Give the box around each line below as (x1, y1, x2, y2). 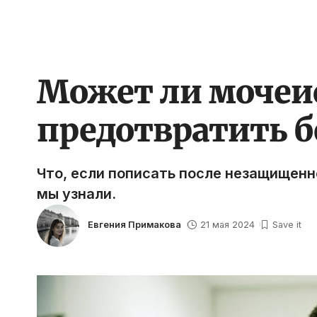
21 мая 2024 (200, 219, 255, 230)
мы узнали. (37, 185, 116, 202)
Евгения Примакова (88, 219, 181, 230)
